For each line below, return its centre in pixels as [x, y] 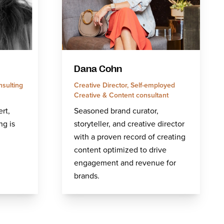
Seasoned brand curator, [116, 110]
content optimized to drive [120, 149]
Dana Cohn [98, 69]
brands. [87, 175]
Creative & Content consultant [121, 95]
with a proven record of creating [130, 136]
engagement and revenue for [125, 162]
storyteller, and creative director [129, 123]
